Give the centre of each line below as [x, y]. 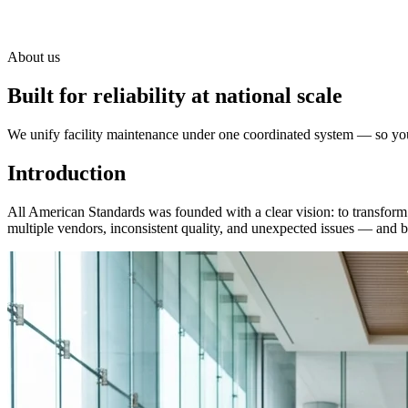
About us [34, 57]
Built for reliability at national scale [175, 95]
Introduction [66, 173]
